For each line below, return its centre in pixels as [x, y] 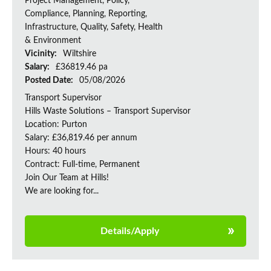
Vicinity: [42, 54]
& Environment [53, 41]
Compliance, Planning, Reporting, [86, 14]
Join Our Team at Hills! [67, 178]
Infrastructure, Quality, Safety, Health [94, 28]
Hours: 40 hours [55, 152]
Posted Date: [50, 81]
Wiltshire [80, 54]
